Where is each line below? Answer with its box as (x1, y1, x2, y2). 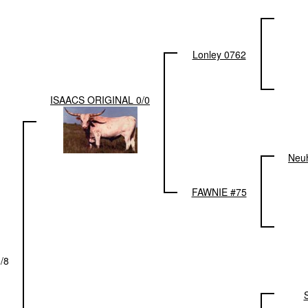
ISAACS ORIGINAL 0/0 (50, 93, 150, 107)
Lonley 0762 (192, 47, 246, 61)
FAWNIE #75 (191, 185, 247, 199)
